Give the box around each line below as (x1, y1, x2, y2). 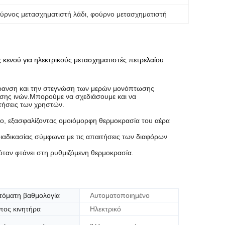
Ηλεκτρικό (89, 205, 121, 213)
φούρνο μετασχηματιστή (90, 10, 167, 18)
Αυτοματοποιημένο (89, 191, 150, 199)
